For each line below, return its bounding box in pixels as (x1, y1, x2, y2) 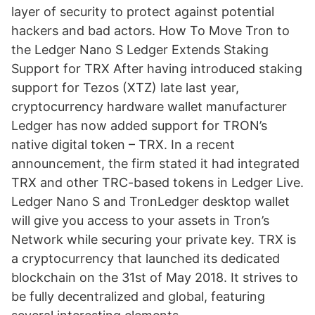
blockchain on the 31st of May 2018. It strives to (11, 270, 298, 285)
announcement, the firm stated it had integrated (11, 156, 300, 171)
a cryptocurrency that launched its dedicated (11, 251, 280, 266)
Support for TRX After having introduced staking (11, 61, 302, 76)
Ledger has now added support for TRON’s (11, 118, 267, 133)
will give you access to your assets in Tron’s (11, 213, 269, 228)
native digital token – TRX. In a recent (11, 137, 235, 152)
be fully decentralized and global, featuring (11, 289, 265, 304)
